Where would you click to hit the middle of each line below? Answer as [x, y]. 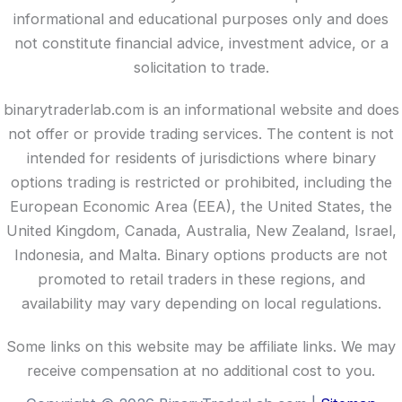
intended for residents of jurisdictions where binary [201, 158]
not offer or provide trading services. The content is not [201, 134]
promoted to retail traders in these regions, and [201, 280]
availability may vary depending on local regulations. [201, 304]
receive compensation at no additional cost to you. [201, 371]
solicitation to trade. [201, 67]
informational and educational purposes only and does [201, 18]
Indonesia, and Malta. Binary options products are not [201, 255]
